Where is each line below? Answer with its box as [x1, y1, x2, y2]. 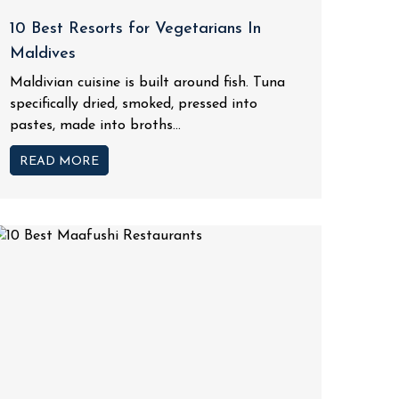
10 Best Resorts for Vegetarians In [9, 20, 261, 37]
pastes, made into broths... [9, 118, 181, 133]
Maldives [9, 45, 76, 62]
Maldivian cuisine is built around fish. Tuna [9, 75, 285, 90]
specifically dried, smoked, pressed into [9, 96, 257, 111]
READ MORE [19, 154, 99, 168]
